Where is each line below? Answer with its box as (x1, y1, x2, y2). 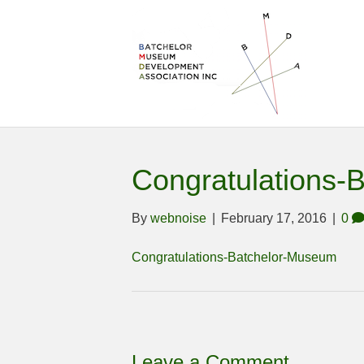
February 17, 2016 (221, 211, 327, 225)
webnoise (150, 211, 206, 225)
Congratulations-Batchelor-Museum (132, 250, 336, 264)
